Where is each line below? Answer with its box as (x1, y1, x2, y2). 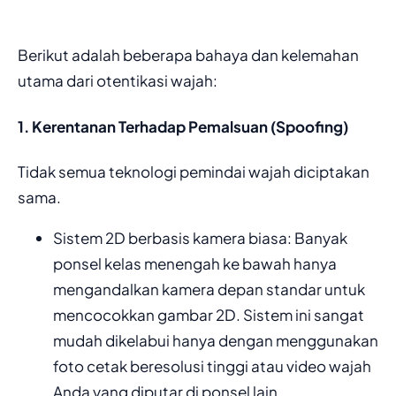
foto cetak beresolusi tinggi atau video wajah (53, 356, 371, 377)
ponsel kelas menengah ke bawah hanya (53, 254, 337, 274)
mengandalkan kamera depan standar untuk (53, 279, 365, 300)
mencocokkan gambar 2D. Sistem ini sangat (53, 305, 364, 325)
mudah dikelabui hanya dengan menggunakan (53, 331, 378, 351)
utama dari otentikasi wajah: (18, 71, 217, 91)
